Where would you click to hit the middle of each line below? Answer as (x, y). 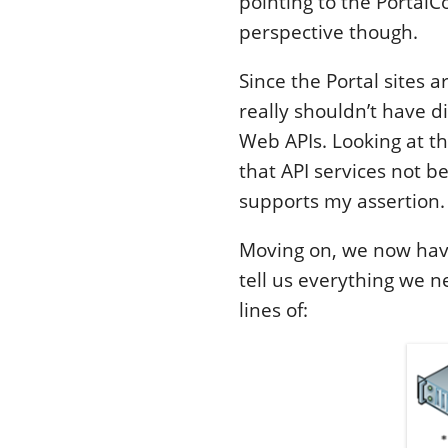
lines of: (273, 310)
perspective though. (328, 32)
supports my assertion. (341, 201)
